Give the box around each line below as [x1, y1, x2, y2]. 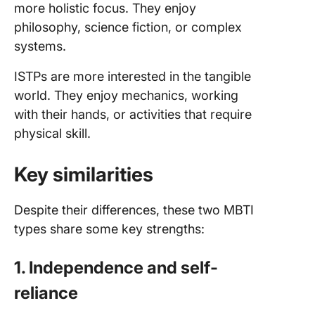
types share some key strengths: [14, 221, 205, 236]
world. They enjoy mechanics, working [14, 88, 238, 103]
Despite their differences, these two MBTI [14, 202, 254, 217]
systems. [14, 39, 66, 53]
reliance [14, 283, 78, 303]
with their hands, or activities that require [14, 107, 252, 122]
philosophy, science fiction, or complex [14, 20, 242, 34]
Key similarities [14, 162, 153, 186]
